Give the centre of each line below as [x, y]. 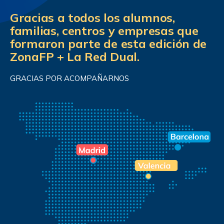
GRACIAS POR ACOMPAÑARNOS [69, 78]
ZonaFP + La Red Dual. [75, 56]
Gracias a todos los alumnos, [92, 17]
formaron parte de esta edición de [108, 43]
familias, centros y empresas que [104, 30]
